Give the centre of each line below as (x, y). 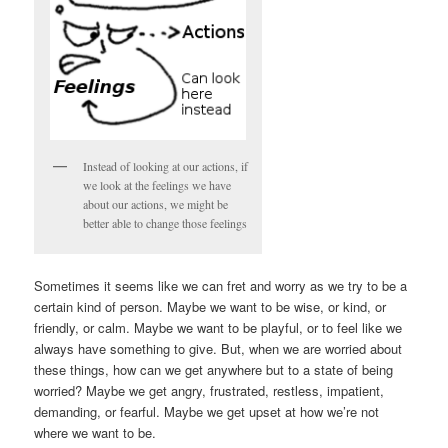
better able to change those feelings (165, 222)
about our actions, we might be (156, 203)
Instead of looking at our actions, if (166, 165)
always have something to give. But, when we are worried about (218, 349)
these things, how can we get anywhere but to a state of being (214, 370)
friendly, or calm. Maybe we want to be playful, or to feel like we (218, 328)
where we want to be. (95, 433)
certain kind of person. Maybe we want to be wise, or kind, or (210, 307)
